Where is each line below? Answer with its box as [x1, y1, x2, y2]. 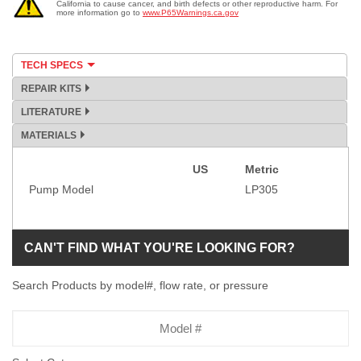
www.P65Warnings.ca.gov [143, 8, 239, 18]
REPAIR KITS [21, 83, 81, 95]
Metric [245, 163, 279, 176]
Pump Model [29, 183, 93, 197]
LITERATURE [21, 106, 81, 118]
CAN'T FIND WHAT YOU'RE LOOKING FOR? [24, 241, 295, 255]
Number [11, 328, 52, 342]
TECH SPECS [21, 60, 83, 72]
